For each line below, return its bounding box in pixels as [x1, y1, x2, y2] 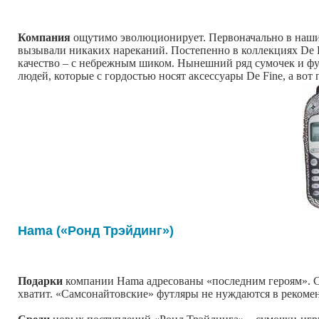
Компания [18, 31, 70, 43]
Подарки [18, 274, 63, 287]
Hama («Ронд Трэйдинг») [18, 224, 174, 239]
